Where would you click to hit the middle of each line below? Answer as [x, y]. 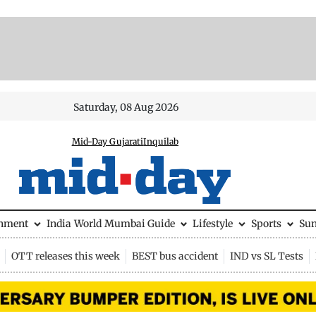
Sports [266, 224]
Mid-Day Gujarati [108, 141]
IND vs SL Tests [266, 256]
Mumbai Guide [139, 224]
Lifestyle [213, 224]
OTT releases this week [65, 256]
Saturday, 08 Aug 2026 [126, 107]
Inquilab [161, 141]
